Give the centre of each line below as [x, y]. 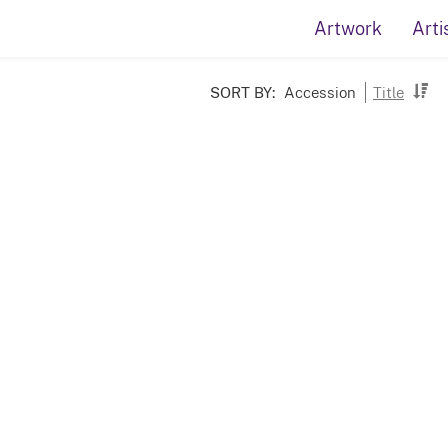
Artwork [348, 28]
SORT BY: [242, 92]
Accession [320, 92]
